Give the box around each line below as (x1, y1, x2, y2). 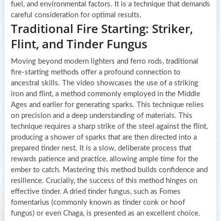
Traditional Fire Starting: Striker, (10, 20, 193, 37)
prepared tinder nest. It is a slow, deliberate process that (10, 144, 191, 152)
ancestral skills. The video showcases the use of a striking (10, 79, 198, 87)
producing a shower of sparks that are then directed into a (10, 133, 197, 141)
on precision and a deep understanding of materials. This (10, 111, 192, 119)
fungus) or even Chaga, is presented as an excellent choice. (10, 209, 200, 217)
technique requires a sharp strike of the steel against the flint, (10, 122, 208, 130)
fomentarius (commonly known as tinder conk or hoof (10, 198, 185, 206)
